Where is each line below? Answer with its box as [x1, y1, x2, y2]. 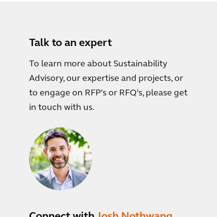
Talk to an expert [29, 37, 112, 49]
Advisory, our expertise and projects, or [29, 74, 183, 83]
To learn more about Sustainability [29, 59, 167, 69]
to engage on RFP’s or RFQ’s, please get [29, 88, 187, 98]
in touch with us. [29, 103, 94, 112]
